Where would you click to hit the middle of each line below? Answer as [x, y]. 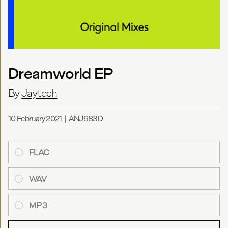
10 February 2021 [35, 118]
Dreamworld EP [61, 74]
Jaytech [39, 93]
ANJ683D [86, 118]
